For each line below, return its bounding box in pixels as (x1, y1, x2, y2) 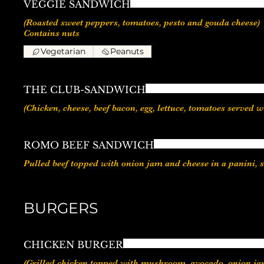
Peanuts (110, 46, 144, 57)
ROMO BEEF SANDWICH (24, 139, 154, 151)
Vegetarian (41, 46, 85, 57)
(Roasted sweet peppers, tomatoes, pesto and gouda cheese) (24, 17, 262, 28)
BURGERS (24, 199, 98, 217)
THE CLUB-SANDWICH (24, 84, 146, 96)
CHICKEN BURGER (24, 239, 123, 251)
